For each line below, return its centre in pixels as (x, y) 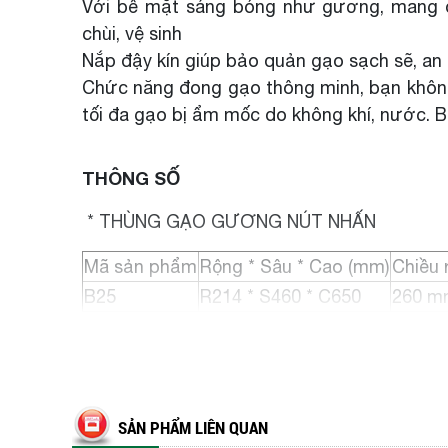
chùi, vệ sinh (132, 33)
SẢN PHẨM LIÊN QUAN (193, 427)
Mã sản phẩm (140, 266)
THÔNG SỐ (131, 178)
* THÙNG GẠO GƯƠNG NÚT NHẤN (229, 221)
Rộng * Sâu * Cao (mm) (294, 266)
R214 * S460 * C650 (280, 296)
